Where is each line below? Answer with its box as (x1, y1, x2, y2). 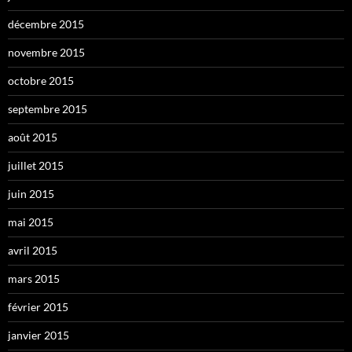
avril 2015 (8, 244, 57, 258)
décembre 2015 (8, 17, 84, 31)
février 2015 (8, 300, 68, 314)
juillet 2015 (8, 159, 64, 173)
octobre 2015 (8, 74, 74, 88)
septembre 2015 (8, 102, 87, 116)
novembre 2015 (8, 46, 85, 60)
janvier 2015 (8, 328, 69, 343)
